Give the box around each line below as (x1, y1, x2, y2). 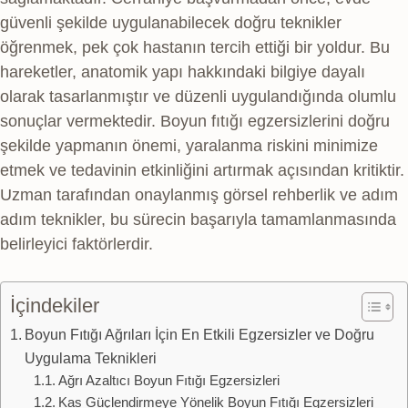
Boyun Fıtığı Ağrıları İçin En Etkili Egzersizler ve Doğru (25, 326, 375, 343)
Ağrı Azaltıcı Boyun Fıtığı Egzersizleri (57, 373, 280, 389)
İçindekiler (10, 294, 99, 318)
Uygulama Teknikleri (25, 350, 158, 367)
